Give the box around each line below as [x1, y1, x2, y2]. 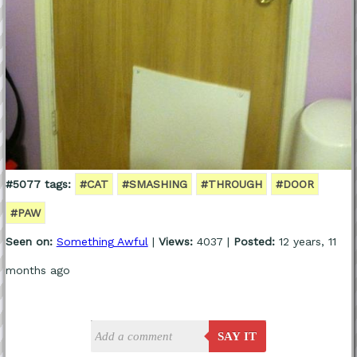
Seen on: [5, 235, 53, 249]
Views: [158, 235, 193, 249]
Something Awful [56, 235, 148, 249]
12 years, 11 [274, 235, 336, 249]
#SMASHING [121, 178, 187, 191]
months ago [5, 264, 70, 277]
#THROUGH [200, 178, 262, 191]
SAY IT [218, 330, 257, 343]
